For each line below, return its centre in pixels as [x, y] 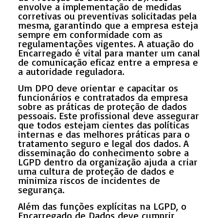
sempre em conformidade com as [90, 34]
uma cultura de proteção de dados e [96, 171]
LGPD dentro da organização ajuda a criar [108, 162]
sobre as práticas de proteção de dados [102, 106]
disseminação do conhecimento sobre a [103, 152]
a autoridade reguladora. [71, 71]
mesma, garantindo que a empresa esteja [108, 25]
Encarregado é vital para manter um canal [109, 53]
